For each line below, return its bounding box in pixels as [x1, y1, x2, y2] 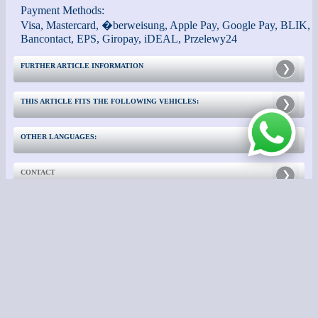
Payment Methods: [21, 4, 104, 16]
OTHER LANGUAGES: [21, 133, 97, 141]
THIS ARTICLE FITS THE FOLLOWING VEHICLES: [21, 97, 199, 105]
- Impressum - [113, 282, 153, 290]
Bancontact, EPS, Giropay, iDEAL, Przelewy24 [21, 33, 237, 45]
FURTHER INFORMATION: [21, 204, 111, 212]
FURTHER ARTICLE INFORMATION [21, 62, 143, 70]
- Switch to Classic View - [102, 302, 177, 310]
